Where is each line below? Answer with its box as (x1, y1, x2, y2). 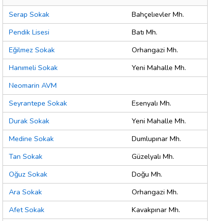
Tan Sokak (9, 151, 42, 162)
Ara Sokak (9, 187, 42, 197)
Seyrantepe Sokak (9, 98, 67, 109)
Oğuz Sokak (9, 169, 47, 180)
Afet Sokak (9, 205, 44, 215)
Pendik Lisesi (9, 27, 49, 37)
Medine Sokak (9, 134, 54, 144)
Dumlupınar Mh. (132, 134, 181, 144)
